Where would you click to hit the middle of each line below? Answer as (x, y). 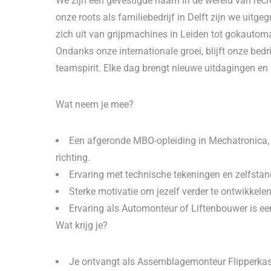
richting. (73, 158)
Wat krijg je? (82, 225)
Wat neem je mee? (95, 104)
